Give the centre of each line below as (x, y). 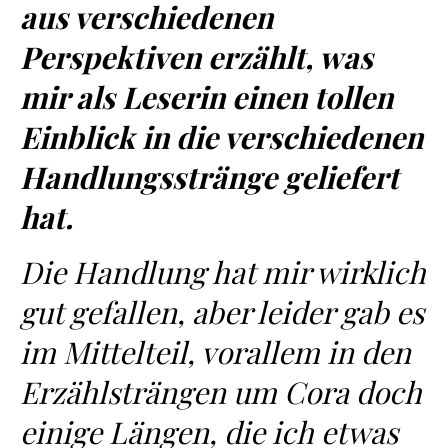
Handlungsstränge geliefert (209, 177)
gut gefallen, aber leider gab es (222, 312)
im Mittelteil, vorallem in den (215, 352)
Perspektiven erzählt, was (196, 57)
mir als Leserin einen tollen (206, 97)
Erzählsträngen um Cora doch (221, 392)
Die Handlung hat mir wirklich (223, 272)
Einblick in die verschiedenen (221, 137)
